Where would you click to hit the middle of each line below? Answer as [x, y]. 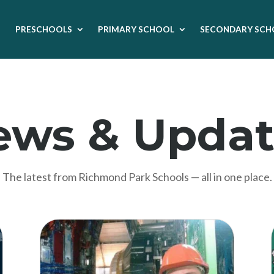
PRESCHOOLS [43, 29]
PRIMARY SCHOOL [136, 29]
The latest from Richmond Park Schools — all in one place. [137, 176]
